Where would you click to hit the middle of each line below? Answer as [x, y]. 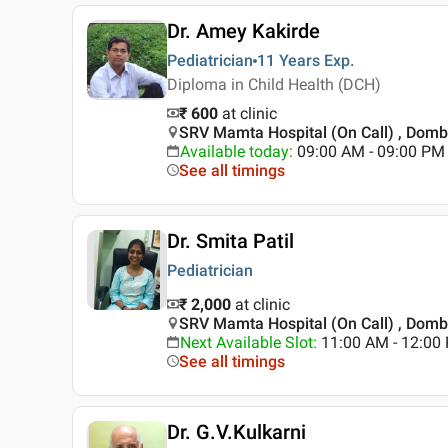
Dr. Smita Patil [230, 241]
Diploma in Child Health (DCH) [274, 85]
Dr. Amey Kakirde [243, 31]
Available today [234, 152]
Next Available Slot [246, 343]
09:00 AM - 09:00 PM [371, 152]
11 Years [288, 61]
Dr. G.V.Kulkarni [236, 432]
